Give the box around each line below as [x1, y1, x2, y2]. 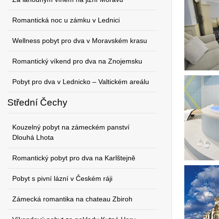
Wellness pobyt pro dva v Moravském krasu [12, 37, 147, 44]
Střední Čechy [7, 97, 67, 108]
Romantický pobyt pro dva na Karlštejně [12, 154, 135, 162]
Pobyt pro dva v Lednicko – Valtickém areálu [12, 78, 149, 86]
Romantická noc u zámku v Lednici [12, 16, 120, 24]
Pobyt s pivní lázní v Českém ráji [12, 175, 112, 182]
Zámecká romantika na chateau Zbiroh [12, 195, 132, 203]
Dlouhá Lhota [12, 133, 54, 141]
